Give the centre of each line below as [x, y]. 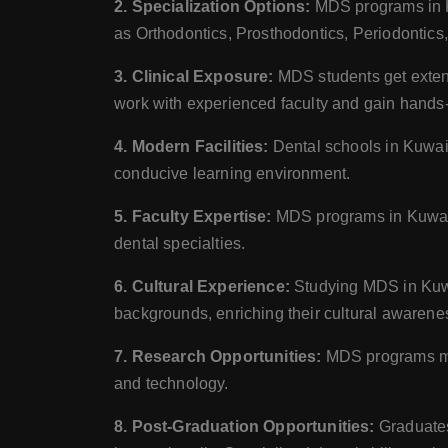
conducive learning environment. [232, 173]
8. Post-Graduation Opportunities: [244, 426]
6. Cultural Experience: [202, 286]
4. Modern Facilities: [191, 146]
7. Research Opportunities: [218, 356]
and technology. [171, 383]
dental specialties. [180, 243]
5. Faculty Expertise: [193, 216]
